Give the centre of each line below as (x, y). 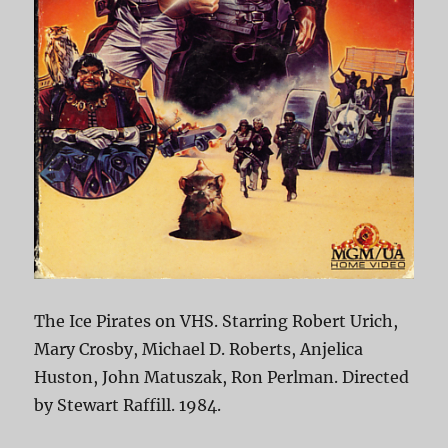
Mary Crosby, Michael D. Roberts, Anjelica (199, 348)
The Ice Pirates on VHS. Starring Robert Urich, (216, 320)
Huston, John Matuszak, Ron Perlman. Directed (222, 376)
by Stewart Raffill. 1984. (128, 404)
